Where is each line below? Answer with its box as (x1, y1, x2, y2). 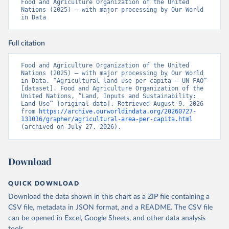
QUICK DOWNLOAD (8, 180, 80, 187)
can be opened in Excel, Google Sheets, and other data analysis (8, 215, 205, 222)
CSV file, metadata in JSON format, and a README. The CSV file (8, 204, 213, 212)
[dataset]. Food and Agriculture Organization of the (21, 85, 203, 93)
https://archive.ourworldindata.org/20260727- (39, 108, 196, 116)
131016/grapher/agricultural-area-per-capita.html (21, 116, 193, 123)
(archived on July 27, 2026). (21, 123, 121, 131)
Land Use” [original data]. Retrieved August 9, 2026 (21, 100, 203, 108)
